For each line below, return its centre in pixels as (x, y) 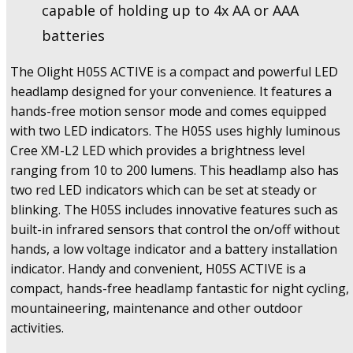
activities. (37, 328)
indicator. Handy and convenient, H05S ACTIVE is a (158, 269)
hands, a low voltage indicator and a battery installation (174, 249)
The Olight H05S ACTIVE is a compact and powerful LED (174, 72)
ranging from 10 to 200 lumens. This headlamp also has (175, 171)
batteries (73, 36)
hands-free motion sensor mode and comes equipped (168, 111)
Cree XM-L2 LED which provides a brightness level (158, 151)
